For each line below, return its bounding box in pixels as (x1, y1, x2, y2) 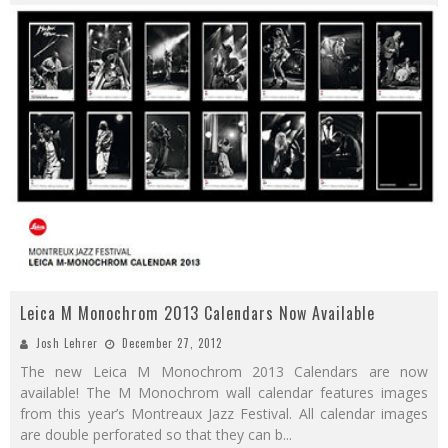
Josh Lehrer (36, 334, 98, 351)
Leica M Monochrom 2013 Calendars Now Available (20, 300, 375, 325)
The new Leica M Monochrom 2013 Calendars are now (20, 361, 428, 381)
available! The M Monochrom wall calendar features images (20, 382, 428, 402)
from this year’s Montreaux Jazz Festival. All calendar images (20, 403, 428, 423)
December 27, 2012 (122, 334, 222, 351)
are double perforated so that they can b (20, 424, 283, 444)
